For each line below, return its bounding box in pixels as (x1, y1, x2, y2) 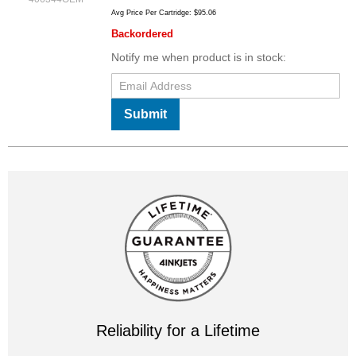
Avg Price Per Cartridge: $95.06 (111, 9, 216, 17)
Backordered (111, 28, 173, 41)
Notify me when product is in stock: (111, 51, 286, 64)
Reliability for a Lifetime (96, 322, 260, 340)
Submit (124, 107, 167, 122)
